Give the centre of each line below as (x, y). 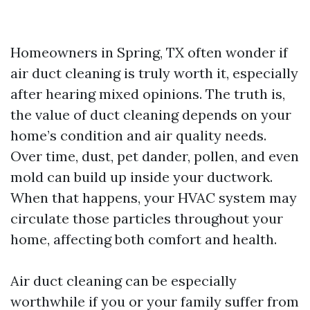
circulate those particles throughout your (147, 219)
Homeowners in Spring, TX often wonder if (149, 53)
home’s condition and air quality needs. (138, 136)
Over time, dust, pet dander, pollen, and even (155, 156)
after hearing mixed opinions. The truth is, (148, 94)
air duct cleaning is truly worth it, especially (154, 73)
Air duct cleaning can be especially (124, 281)
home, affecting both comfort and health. (144, 239)
